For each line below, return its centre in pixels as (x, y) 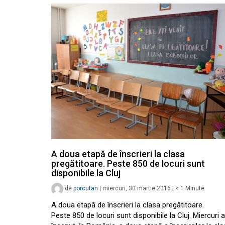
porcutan (86, 189)
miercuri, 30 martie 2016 (137, 189)
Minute (195, 189)
